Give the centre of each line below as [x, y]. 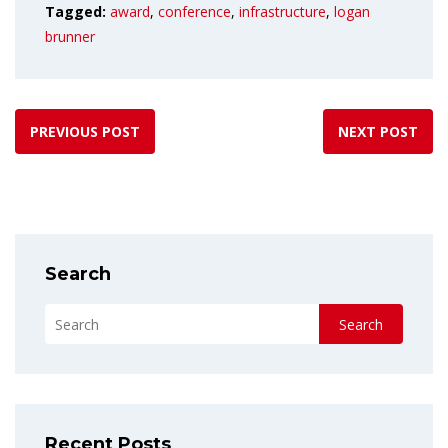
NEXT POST [378, 132]
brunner [70, 37]
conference [194, 12]
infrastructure [282, 12]
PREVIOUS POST [85, 132]
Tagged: [77, 12]
